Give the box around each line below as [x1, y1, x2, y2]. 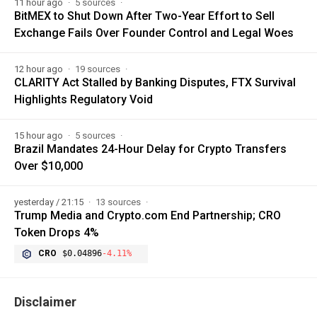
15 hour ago [14, 130, 65, 142]
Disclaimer [14, 294, 76, 310]
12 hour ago [14, 64, 65, 75]
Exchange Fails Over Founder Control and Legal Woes [14, 26, 294, 40]
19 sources [75, 64, 122, 75]
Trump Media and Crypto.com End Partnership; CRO [14, 209, 281, 223]
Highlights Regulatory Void [14, 93, 153, 107]
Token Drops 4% [14, 226, 99, 240]
